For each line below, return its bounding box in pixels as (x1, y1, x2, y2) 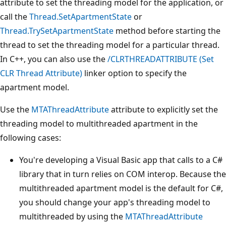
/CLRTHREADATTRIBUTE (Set (107, 53, 214, 65)
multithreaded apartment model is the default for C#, (19, 182, 223, 194)
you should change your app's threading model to (19, 196, 210, 208)
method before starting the (114, 25, 220, 36)
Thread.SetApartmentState (29, 11, 132, 22)
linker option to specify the (82, 67, 187, 79)
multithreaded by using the (19, 210, 125, 222)
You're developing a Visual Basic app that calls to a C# (19, 154, 222, 165)
